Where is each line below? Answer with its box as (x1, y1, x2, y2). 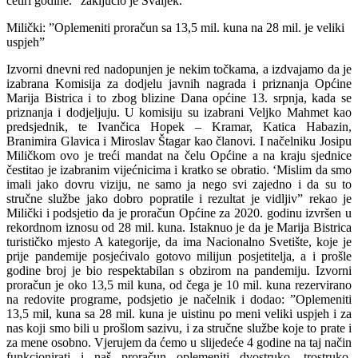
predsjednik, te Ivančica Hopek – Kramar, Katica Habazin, (6, 119, 352, 133)
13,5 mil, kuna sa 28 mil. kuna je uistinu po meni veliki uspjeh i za (6, 306, 352, 320)
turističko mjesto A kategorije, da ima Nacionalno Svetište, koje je (6, 234, 352, 249)
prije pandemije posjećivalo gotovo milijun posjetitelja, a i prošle (6, 249, 352, 263)
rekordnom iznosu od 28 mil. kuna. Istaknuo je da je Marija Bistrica (6, 220, 352, 234)
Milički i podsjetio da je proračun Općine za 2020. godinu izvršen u (6, 205, 352, 220)
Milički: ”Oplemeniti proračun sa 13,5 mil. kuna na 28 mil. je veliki (6, 20, 344, 34)
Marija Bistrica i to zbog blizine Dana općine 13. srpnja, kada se (6, 90, 352, 105)
